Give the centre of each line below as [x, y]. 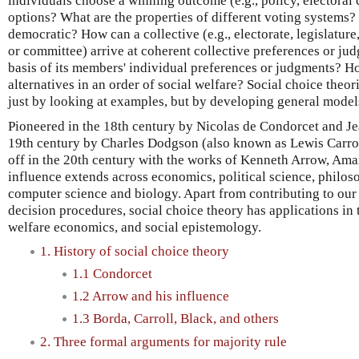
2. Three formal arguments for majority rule [163, 341]
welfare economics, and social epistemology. [135, 227]
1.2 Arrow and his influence [151, 296]
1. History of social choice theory [135, 251]
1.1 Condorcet [112, 273]
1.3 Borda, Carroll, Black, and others [175, 319]
